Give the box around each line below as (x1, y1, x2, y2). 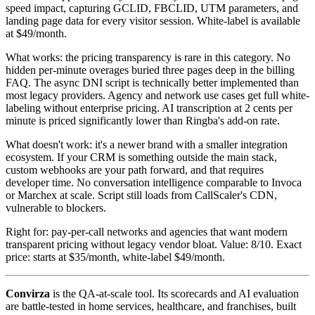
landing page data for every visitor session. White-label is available (6, 14, 300, 27)
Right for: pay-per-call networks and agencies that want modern (6, 225, 288, 238)
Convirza (6, 287, 50, 300)
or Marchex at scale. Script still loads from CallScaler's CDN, (6, 188, 277, 201)
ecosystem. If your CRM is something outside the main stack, (6, 150, 277, 163)
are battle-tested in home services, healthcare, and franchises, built (6, 300, 296, 312)
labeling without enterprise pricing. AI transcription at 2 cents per (6, 101, 292, 114)
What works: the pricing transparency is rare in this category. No (6, 51, 290, 63)
